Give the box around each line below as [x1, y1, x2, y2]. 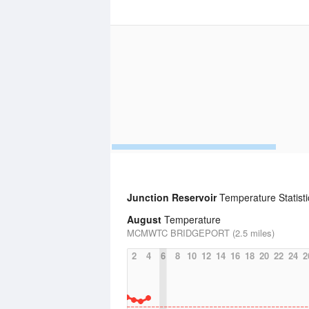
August [127, 212, 161, 226]
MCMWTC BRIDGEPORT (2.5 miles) [127, 226, 275, 239]
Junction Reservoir [127, 190, 217, 204]
